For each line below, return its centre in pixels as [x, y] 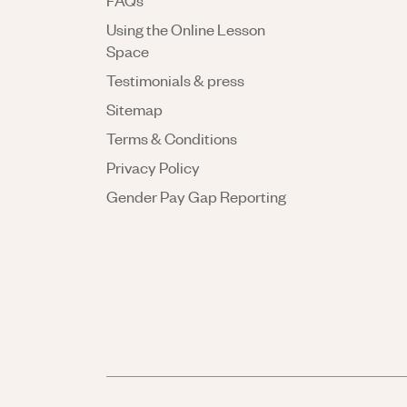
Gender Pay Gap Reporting [196, 196]
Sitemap [134, 109]
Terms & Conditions [172, 138]
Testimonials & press [175, 80]
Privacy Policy [153, 167]
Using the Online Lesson [186, 29]
